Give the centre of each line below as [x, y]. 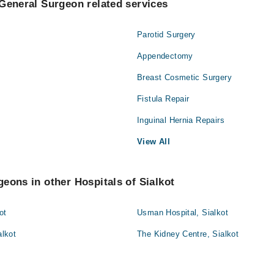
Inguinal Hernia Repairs [181, 120]
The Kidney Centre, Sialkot [188, 234]
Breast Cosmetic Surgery [184, 77]
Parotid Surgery [166, 35]
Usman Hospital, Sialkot [183, 213]
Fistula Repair [163, 99]
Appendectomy [165, 56]
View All [154, 142]
